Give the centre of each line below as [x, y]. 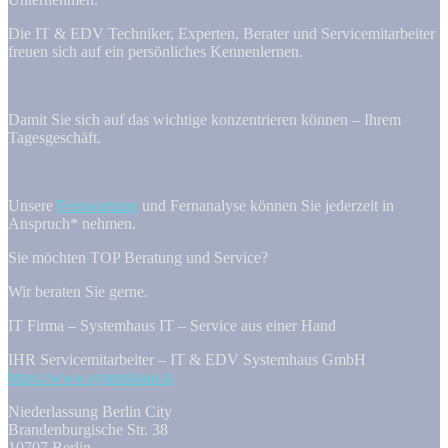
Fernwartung [97, 205]
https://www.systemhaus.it [90, 377]
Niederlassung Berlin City [90, 411]
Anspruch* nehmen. [72, 223]
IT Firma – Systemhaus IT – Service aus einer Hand [172, 325]
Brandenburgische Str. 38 [88, 429]
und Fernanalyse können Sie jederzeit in [266, 205]
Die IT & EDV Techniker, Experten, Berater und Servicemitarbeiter [221, 33]
